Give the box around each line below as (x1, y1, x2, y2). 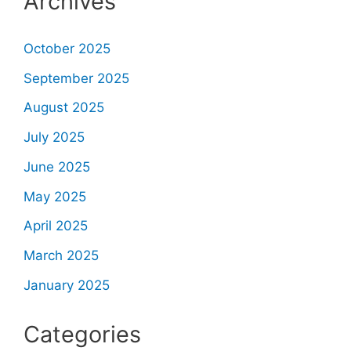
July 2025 (23, 129, 85, 146)
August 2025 (23, 100, 104, 116)
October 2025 (23, 40, 110, 56)
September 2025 (23, 70, 129, 86)
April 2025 (23, 218, 88, 234)
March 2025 (23, 248, 99, 264)
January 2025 (23, 277, 110, 293)
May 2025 (23, 188, 86, 204)
